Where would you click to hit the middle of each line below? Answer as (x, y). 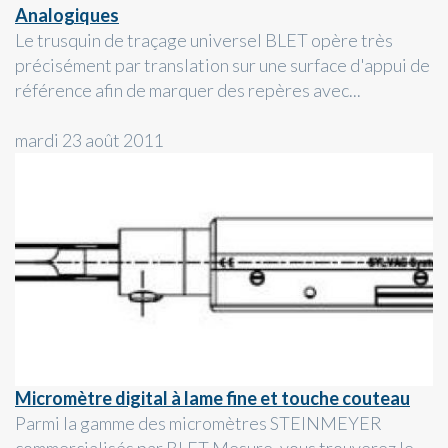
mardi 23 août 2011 (89, 140)
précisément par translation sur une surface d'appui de (222, 65)
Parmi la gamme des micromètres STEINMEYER (198, 423)
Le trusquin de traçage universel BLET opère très (204, 40)
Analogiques (67, 15)
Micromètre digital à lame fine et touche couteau (212, 398)
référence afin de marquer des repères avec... (188, 90)
